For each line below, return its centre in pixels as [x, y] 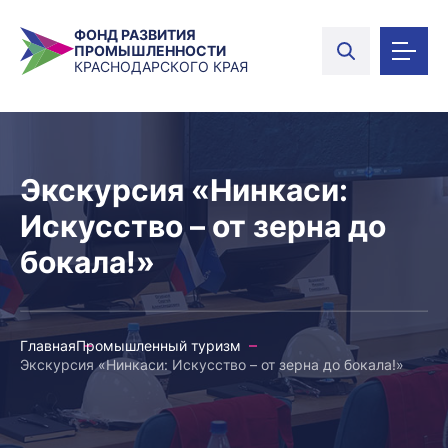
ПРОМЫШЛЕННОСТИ [150, 50]
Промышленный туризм [158, 345]
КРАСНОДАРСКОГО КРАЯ [161, 66]
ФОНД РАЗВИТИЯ [135, 34]
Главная [48, 345]
